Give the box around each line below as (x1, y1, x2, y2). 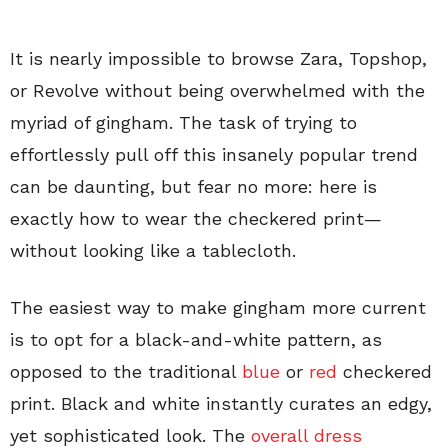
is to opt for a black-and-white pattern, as (10, 328, 382, 350)
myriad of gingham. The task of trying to (10, 111, 357, 133)
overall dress (251, 424, 362, 446)
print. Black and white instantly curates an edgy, (10, 392, 432, 414)
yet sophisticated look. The (10, 424, 251, 446)
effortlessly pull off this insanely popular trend (10, 143, 418, 165)
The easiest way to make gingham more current (10, 296, 426, 318)
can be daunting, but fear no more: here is (10, 175, 377, 197)
